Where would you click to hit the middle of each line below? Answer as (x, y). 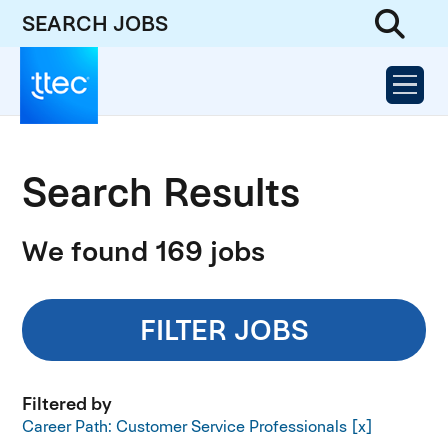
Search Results (161, 192)
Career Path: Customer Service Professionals (185, 426)
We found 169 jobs (144, 251)
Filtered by (67, 403)
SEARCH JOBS (95, 23)
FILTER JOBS (224, 329)
